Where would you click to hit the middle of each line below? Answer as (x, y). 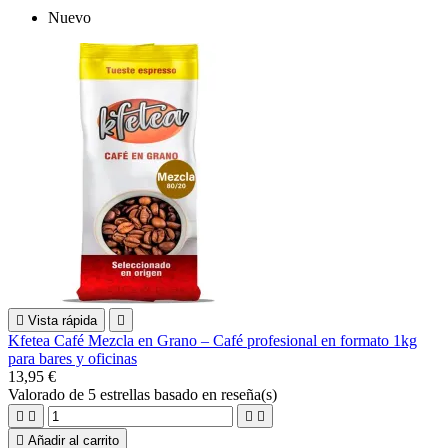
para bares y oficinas (72, 358)
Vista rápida (62, 320)
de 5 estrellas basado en (145, 394)
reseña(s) (249, 394)
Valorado (38, 394)
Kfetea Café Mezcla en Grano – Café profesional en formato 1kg (212, 340)
